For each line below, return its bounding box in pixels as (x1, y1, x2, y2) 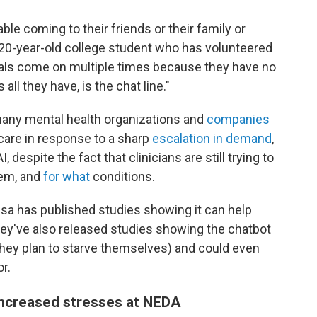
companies (204, 112, 270, 127)
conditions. (90, 169, 155, 184)
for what (43, 169, 90, 184)
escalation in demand (152, 131, 272, 146)
